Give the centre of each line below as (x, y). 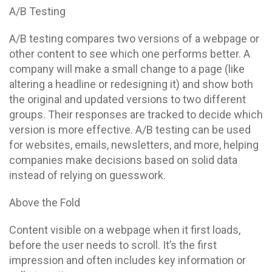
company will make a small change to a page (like (127, 69)
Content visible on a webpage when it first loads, (125, 230)
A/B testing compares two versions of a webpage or (134, 39)
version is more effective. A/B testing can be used (130, 130)
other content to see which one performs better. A (130, 54)
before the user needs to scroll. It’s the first (113, 245)
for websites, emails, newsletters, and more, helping (134, 145)
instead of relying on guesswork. (87, 175)
